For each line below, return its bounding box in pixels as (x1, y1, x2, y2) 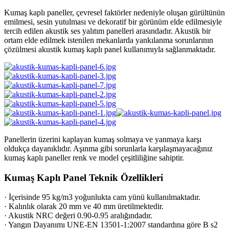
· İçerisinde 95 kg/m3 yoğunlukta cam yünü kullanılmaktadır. (4, 193, 200, 202)
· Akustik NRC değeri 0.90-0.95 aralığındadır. (4, 211, 152, 220)
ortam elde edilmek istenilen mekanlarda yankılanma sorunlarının (4, 35, 213, 44)
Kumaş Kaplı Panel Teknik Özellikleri (4, 172, 163, 183)
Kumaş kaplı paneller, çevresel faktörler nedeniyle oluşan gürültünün (4, 8, 225, 17)
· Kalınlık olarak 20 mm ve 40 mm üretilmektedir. (4, 202, 164, 211)
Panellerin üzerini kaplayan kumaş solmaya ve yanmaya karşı (4, 134, 201, 144)
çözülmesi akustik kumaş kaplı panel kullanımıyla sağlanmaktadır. (4, 44, 216, 54)
